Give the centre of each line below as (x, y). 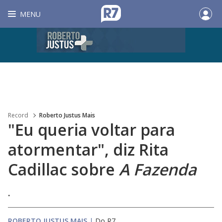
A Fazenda (158, 169)
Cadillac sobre (63, 169)
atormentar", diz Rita (88, 149)
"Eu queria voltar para (91, 130)
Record (18, 115)
